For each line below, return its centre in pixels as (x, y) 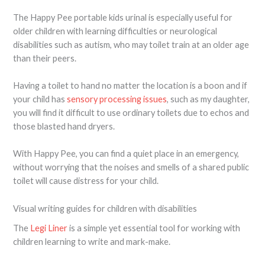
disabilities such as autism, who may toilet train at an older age (131, 44)
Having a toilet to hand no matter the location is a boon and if (130, 85)
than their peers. (45, 58)
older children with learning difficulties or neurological (115, 31)
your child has (40, 99)
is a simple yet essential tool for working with (154, 228)
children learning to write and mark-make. (92, 241)
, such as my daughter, (209, 99)
